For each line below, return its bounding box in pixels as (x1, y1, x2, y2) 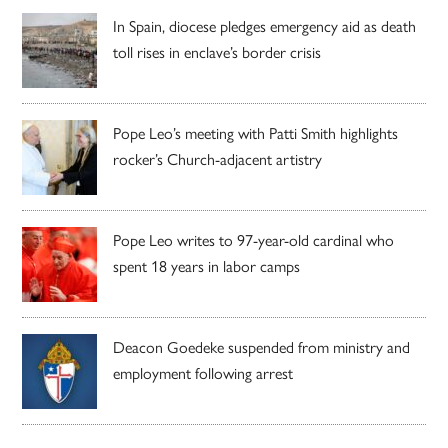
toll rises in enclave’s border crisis (113, 39, 322, 63)
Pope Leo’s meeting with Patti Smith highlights (113, 120, 399, 144)
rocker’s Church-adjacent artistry (113, 146, 323, 170)
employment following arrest (113, 360, 294, 384)
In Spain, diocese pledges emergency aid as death (113, 13, 417, 37)
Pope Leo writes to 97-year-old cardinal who (113, 227, 395, 251)
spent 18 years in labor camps (113, 253, 301, 277)
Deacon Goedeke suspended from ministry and (113, 334, 411, 358)
